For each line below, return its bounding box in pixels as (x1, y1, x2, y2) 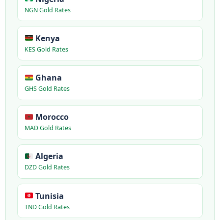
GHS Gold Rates (24, 84, 70, 93)
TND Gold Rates (24, 202, 70, 211)
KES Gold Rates (24, 45, 68, 54)
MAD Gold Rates (24, 124, 71, 133)
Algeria (33, 151, 63, 162)
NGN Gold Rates (24, 5, 71, 14)
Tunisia (33, 190, 64, 201)
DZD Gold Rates (24, 163, 70, 172)
